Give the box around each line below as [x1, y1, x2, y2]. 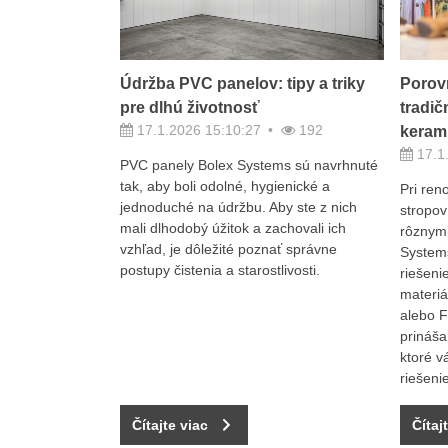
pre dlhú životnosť [119, 99, 260, 117]
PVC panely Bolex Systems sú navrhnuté [119, 157, 378, 174]
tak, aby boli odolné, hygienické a [119, 178, 330, 195]
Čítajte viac [131, 416, 208, 433]
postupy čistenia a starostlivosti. [119, 262, 320, 279]
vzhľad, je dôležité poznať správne [119, 241, 337, 258]
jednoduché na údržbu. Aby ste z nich [119, 199, 357, 216]
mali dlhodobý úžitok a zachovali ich [119, 220, 346, 237]
